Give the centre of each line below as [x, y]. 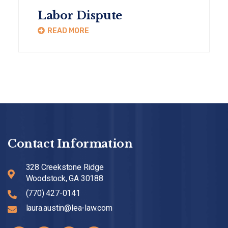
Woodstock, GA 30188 [64, 178]
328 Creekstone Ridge [65, 167]
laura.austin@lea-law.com [69, 208]
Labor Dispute [80, 16]
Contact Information [70, 144]
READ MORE [68, 31]
